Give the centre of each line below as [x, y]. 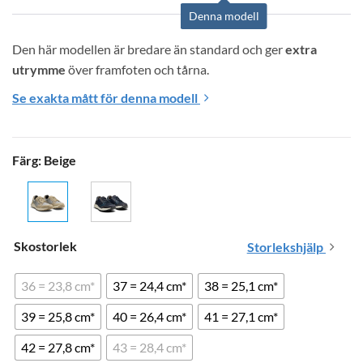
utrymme [39, 70]
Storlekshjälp [286, 246]
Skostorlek [45, 246]
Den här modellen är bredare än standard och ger [149, 49]
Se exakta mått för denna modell [106, 98]
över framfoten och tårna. [137, 70]
